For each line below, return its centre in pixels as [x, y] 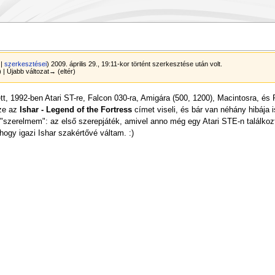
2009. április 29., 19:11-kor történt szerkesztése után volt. [136, 64]
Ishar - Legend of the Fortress [76, 110]
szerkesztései [26, 64]
